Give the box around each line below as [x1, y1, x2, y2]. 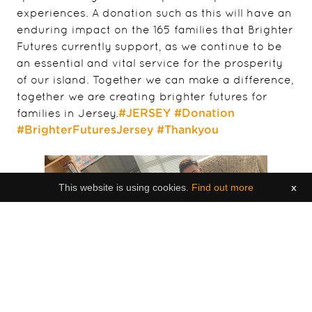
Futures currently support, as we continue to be [17, 39, 282, 53]
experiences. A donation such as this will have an [17, 6, 292, 19]
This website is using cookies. [58, 182, 192, 193]
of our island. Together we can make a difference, [17, 72, 294, 86]
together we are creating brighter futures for [17, 89, 267, 103]
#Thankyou [157, 124, 219, 136]
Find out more [192, 182, 253, 193]
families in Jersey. [17, 106, 118, 120]
